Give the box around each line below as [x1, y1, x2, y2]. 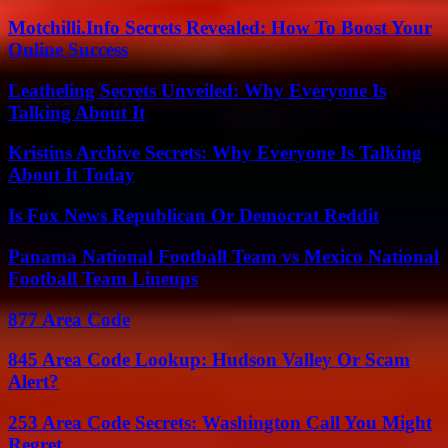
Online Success [8, 38, 128, 60]
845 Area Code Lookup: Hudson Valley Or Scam [8, 349, 410, 371]
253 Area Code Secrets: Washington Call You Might [8, 412, 432, 433]
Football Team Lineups [8, 267, 198, 289]
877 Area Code [8, 308, 130, 330]
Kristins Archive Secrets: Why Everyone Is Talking [8, 142, 422, 164]
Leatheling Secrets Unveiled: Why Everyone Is [8, 79, 386, 101]
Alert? [8, 371, 59, 393]
